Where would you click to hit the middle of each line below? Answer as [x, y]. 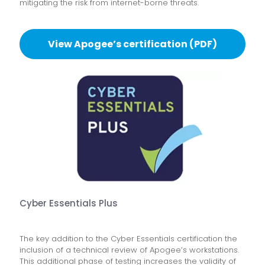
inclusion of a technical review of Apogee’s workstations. [129, 250]
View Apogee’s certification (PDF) [132, 44]
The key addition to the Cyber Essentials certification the [128, 239]
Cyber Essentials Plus [69, 203]
